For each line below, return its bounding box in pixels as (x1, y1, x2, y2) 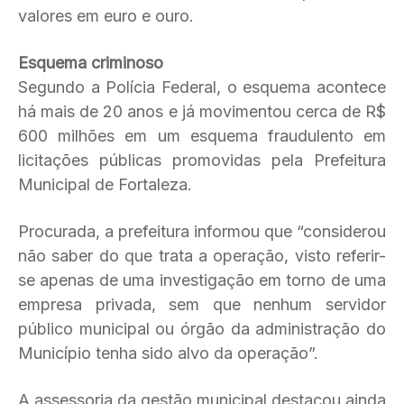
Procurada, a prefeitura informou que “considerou (18, 222, 386, 241)
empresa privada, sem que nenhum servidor (18, 295, 386, 314)
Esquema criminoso (18, 53, 163, 72)
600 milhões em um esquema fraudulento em (18, 126, 386, 145)
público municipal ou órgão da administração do (18, 319, 386, 338)
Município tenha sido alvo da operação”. (18, 344, 318, 363)
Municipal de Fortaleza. (18, 175, 192, 194)
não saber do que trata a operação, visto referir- (18, 246, 386, 265)
